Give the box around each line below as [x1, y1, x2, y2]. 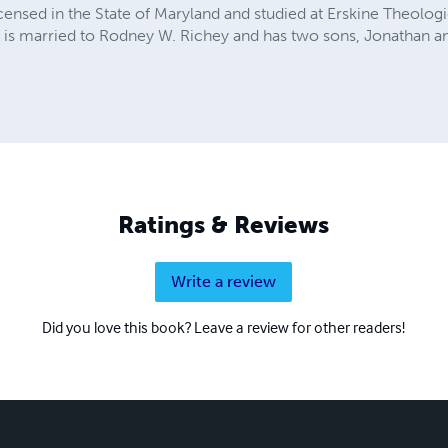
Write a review [171, 271, 277, 291]
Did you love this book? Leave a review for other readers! [42, 316, 406, 337]
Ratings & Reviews [118, 209, 330, 239]
